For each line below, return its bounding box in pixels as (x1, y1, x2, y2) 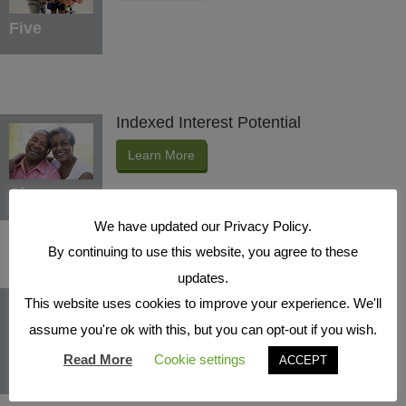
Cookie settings (154, 351, 246, 367)
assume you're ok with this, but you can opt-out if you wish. (29, 321, 377, 337)
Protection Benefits (116, 286, 253, 305)
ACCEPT (279, 353, 327, 367)
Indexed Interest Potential (116, 113, 301, 132)
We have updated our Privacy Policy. (94, 217, 312, 234)
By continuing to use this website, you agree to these (48, 244, 358, 260)
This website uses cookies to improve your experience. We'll (24, 295, 382, 312)
